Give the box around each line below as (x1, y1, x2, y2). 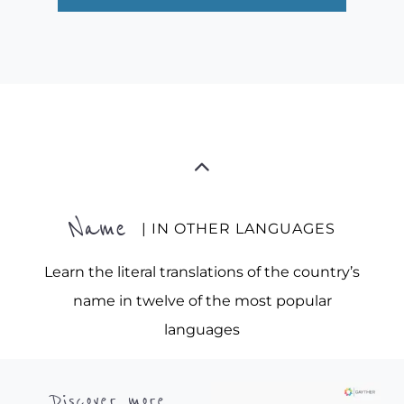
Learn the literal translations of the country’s (44, 263, 360, 281)
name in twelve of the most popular (72, 292, 332, 310)
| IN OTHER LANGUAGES (141, 219, 335, 237)
